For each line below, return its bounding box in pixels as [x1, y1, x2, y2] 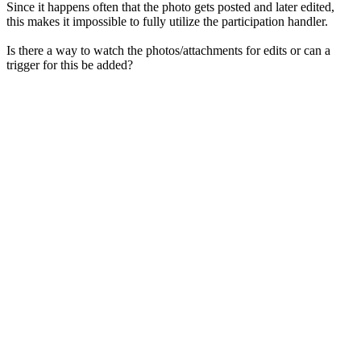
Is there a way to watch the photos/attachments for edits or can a [6, 44, 330, 58]
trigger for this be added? [6, 58, 133, 73]
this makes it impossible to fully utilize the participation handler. [6, 15, 328, 29]
